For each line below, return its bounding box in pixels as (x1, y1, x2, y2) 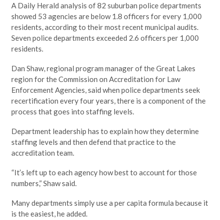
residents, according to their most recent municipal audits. (11, 23, 198, 32)
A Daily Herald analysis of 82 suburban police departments (11, 1, 201, 10)
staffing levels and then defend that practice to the (11, 137, 176, 147)
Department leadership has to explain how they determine (11, 127, 199, 136)
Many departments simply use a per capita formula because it (11, 198, 208, 208)
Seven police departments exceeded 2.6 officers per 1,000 (11, 33, 199, 43)
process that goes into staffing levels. (11, 107, 134, 116)
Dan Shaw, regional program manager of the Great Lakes (11, 64, 195, 73)
